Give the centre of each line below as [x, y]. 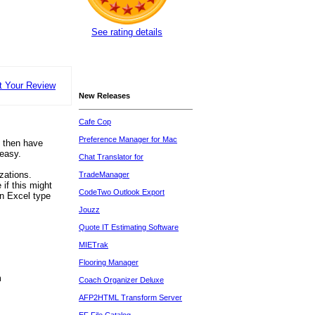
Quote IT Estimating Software [129, 227]
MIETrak [94, 245]
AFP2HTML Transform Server [130, 297]
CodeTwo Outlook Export [122, 192]
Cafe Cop [95, 122]
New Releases [104, 96]
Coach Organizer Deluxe [121, 280]
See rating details [127, 32]
